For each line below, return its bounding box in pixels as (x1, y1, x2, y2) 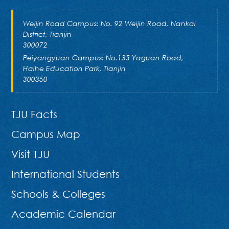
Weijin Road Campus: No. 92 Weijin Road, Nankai (22, 18, 196, 28)
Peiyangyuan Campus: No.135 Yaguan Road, (22, 53, 184, 62)
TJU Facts (11, 108, 58, 121)
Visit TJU (11, 148, 50, 161)
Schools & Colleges (11, 188, 106, 200)
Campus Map (11, 128, 81, 141)
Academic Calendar (11, 208, 116, 220)
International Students (11, 168, 120, 180)
